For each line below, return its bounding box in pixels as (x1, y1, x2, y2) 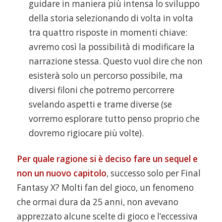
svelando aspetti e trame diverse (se (28, 98, 172, 110)
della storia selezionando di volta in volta (28, 12, 193, 24)
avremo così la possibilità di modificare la (28, 41, 195, 53)
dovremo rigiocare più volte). (28, 127, 144, 139)
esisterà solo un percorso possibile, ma (28, 69, 183, 81)
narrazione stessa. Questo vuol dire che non (28, 55, 203, 67)
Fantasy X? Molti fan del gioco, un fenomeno (16, 181, 194, 193)
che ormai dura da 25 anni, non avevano (16, 196, 178, 208)
